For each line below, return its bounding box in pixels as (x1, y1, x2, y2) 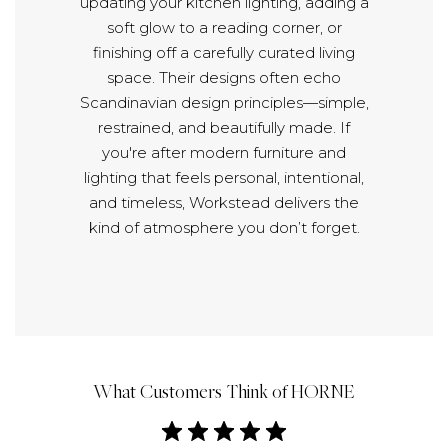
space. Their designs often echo (107, 68, 341, 88)
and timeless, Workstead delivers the (89, 193, 359, 213)
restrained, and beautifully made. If (98, 118, 350, 138)
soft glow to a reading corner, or (106, 18, 342, 38)
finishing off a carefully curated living (93, 43, 355, 63)
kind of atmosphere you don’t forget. (88, 218, 360, 238)
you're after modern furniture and (102, 143, 346, 163)
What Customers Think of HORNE (93, 383, 355, 405)
